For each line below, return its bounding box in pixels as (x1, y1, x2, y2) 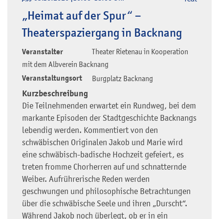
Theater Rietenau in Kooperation (92, 46, 188, 56)
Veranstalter (22, 46, 63, 57)
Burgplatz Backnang (92, 73, 153, 83)
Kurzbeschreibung (22, 88, 88, 99)
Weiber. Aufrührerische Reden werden (22, 174, 150, 184)
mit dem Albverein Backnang (22, 59, 109, 68)
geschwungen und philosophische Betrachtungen (22, 186, 191, 196)
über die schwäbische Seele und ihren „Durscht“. (22, 198, 187, 208)
